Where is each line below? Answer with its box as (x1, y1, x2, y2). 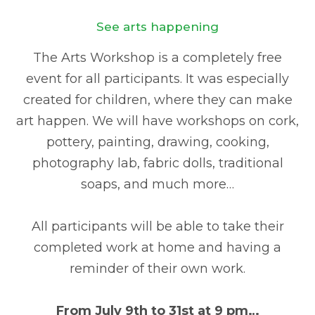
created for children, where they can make (22, 92, 292, 108)
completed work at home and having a (34, 240, 281, 256)
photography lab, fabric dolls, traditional (32, 155, 283, 172)
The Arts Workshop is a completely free (33, 50, 282, 66)
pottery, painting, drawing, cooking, (46, 134, 269, 150)
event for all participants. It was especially (26, 71, 289, 87)
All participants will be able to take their (31, 219, 284, 235)
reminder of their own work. (70, 261, 245, 277)
